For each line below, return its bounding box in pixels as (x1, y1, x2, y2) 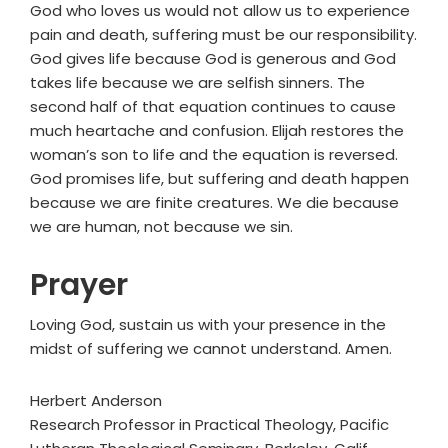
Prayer (30, 264, 128, 307)
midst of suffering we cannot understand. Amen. (30, 338, 392, 360)
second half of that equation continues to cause (30, 96, 396, 118)
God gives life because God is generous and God (30, 48, 396, 70)
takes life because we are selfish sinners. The (30, 72, 365, 94)
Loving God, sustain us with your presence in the (30, 314, 386, 336)
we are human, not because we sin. (30, 216, 293, 238)
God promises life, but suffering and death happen (30, 168, 409, 190)
